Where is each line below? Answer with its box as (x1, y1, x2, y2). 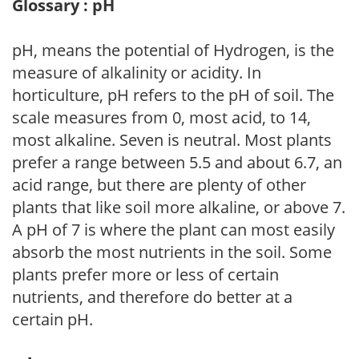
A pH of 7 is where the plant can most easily (12, 218, 335, 240)
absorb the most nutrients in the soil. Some (12, 240, 332, 263)
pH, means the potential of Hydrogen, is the (12, 38, 334, 61)
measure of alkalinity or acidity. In (12, 61, 261, 83)
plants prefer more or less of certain (12, 263, 279, 285)
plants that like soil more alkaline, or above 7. (12, 196, 345, 218)
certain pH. (12, 308, 93, 330)
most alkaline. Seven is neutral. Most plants (12, 128, 332, 151)
